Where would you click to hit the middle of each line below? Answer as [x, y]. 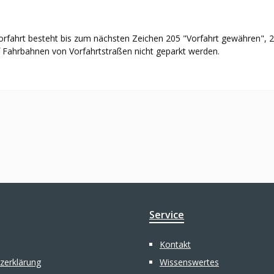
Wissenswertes [189, 262]
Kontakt [175, 244]
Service [167, 215]
